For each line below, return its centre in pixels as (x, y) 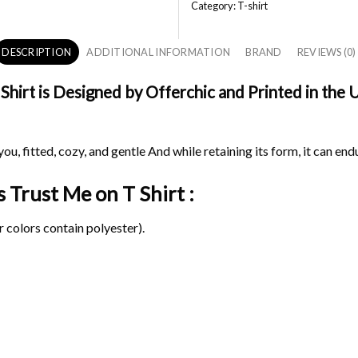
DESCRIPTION (37, 52)
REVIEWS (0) (326, 52)
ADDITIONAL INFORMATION (159, 52)
